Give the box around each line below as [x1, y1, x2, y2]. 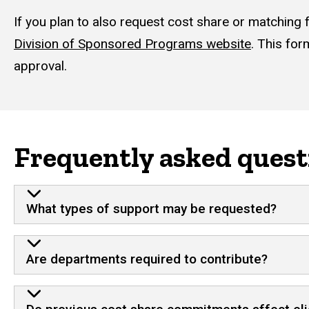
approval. [14, 58, 67, 74]
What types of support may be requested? [26, 201, 277, 217]
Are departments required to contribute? [26, 250, 268, 267]
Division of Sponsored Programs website [14, 36, 251, 52]
